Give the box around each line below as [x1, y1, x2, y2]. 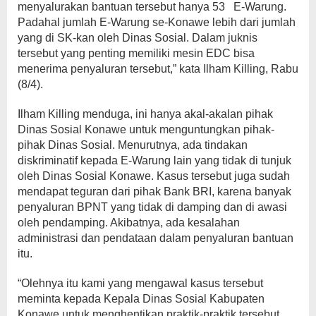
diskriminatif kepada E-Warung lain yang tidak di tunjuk [18, 154, 291, 166]
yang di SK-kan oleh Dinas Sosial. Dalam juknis [18, 31, 257, 44]
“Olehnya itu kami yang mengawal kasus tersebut [18, 276, 263, 289]
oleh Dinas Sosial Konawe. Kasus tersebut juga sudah [18, 169, 290, 182]
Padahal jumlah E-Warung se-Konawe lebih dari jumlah [18, 16, 296, 28]
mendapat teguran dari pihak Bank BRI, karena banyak [18, 185, 291, 197]
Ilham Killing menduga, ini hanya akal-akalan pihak [18, 107, 273, 120]
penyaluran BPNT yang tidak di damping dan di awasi [18, 200, 287, 213]
